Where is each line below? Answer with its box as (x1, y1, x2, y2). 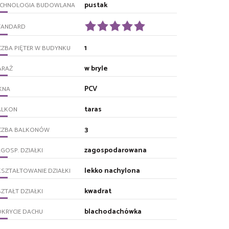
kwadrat (84, 185, 112, 197)
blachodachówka (84, 205, 142, 218)
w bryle (84, 62, 108, 75)
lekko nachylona (84, 165, 141, 177)
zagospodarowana (84, 144, 147, 156)
